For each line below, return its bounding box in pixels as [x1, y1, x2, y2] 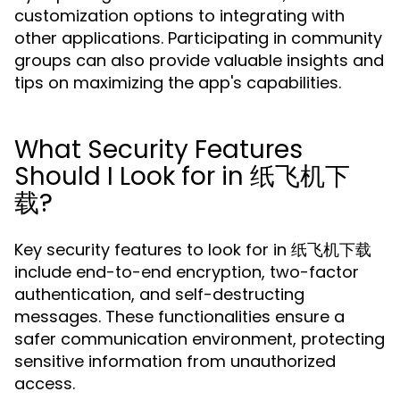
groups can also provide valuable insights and [14, 49, 384, 71]
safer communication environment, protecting [14, 328, 385, 350]
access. [14, 372, 75, 395]
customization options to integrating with [14, 4, 345, 27]
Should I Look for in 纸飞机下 [14, 159, 350, 194]
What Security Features [14, 132, 303, 167]
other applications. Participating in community [14, 27, 382, 49]
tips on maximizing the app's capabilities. [14, 71, 341, 94]
